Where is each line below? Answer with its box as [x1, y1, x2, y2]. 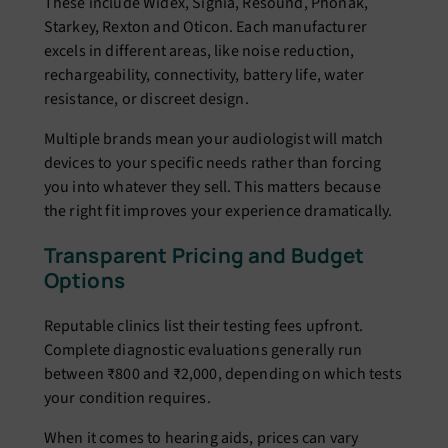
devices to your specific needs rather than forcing [43, 151, 381, 174]
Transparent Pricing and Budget [43, 241, 365, 270]
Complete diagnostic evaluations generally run [43, 338, 363, 361]
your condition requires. [43, 386, 211, 409]
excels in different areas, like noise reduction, [43, 39, 355, 62]
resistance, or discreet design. [43, 87, 249, 110]
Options [43, 266, 125, 295]
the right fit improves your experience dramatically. [43, 199, 393, 222]
